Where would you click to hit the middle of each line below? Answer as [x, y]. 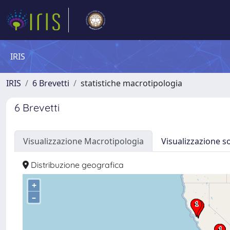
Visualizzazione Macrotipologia [83, 141]
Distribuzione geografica [76, 165]
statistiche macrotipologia [131, 83]
